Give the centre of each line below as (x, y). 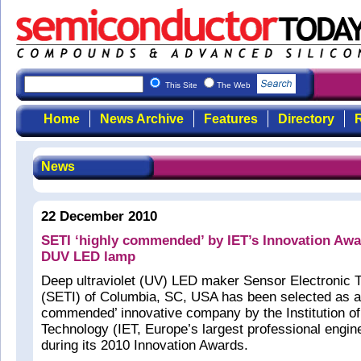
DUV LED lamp (88, 257)
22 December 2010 (99, 216)
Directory (306, 119)
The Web (235, 85)
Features (230, 119)
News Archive (141, 119)
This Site (183, 85)
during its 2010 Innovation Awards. (145, 345)
